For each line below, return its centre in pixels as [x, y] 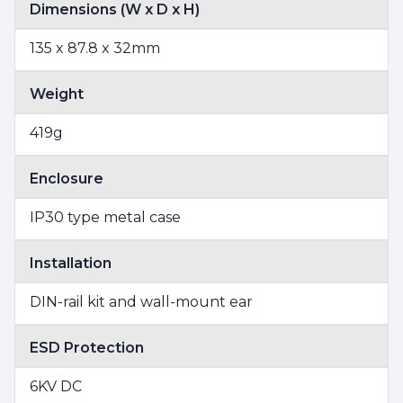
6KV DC [56, 386]
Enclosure [67, 178]
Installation [71, 263]
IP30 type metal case [105, 217]
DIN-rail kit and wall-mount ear [141, 301]
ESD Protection [87, 347]
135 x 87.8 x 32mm [95, 48]
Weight [57, 94]
